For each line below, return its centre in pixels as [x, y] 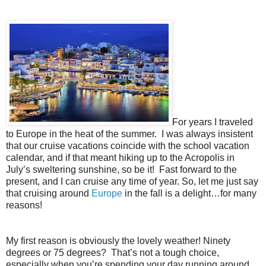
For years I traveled [213, 122]
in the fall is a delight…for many [189, 193]
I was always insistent [207, 134]
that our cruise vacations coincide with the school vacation [128, 145]
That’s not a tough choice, [165, 252]
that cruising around [49, 193]
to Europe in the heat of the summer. [81, 134]
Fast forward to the [198, 169]
